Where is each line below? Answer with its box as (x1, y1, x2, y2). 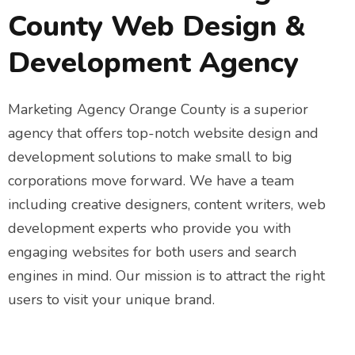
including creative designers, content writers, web (8, 195, 326, 215)
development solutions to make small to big (8, 147, 292, 167)
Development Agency (8, 44, 299, 83)
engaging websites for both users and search (8, 242, 296, 262)
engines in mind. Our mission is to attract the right (8, 266, 325, 286)
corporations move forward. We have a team (8, 171, 294, 191)
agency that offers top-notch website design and (8, 124, 319, 143)
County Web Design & (8, 7, 306, 47)
